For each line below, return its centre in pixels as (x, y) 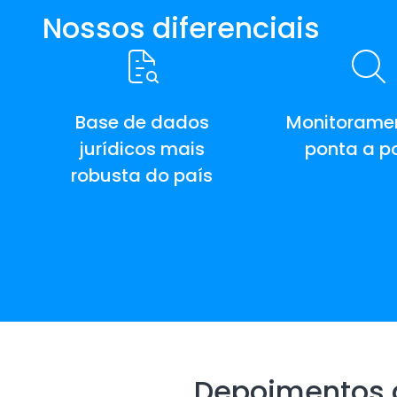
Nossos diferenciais (181, 28)
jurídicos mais (142, 149)
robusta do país (142, 176)
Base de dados (142, 123)
